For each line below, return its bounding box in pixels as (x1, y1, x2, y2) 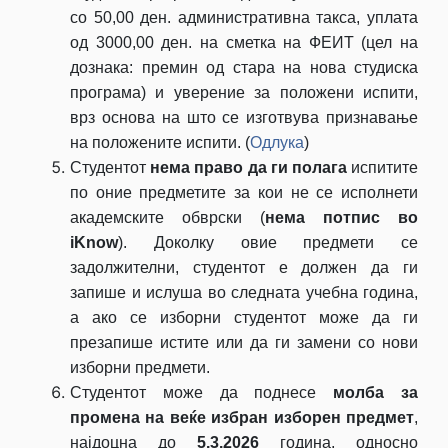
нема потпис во (265, 208, 418, 226)
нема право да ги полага (150, 158, 347, 176)
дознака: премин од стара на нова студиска (70, 58, 418, 76)
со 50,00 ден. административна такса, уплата (70, 8, 418, 26)
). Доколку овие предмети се (118, 233, 418, 251)
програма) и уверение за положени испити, (70, 83, 418, 101)
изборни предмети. (70, 358, 210, 376)
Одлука (250, 133, 304, 151)
